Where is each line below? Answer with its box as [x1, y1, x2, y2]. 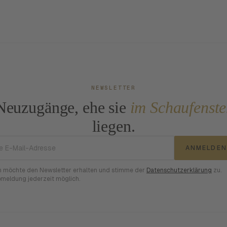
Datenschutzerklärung [146, 166, 212, 175]
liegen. [92, 117, 135, 136]
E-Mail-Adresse [112, 136, 172, 147]
